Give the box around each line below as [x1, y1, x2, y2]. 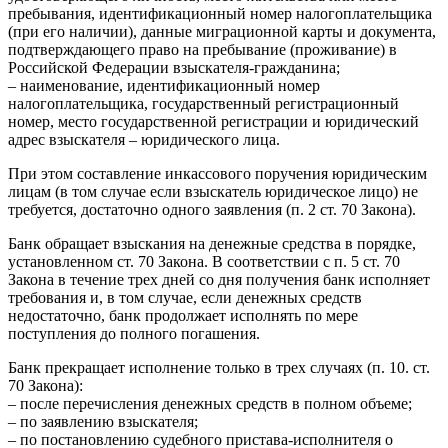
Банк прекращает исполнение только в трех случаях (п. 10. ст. [8, 358, 430, 376]
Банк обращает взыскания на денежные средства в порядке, [8, 234, 416, 252]
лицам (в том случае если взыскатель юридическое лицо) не [8, 182, 418, 200]
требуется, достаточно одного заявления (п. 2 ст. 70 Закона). [8, 200, 416, 218]
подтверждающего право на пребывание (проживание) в [8, 40, 397, 58]
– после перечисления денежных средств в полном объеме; [8, 394, 412, 412]
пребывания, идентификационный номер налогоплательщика [8, 4, 432, 22]
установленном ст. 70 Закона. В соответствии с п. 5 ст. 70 [8, 252, 400, 270]
